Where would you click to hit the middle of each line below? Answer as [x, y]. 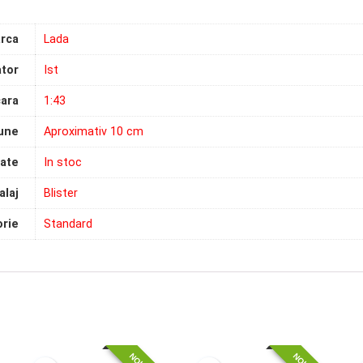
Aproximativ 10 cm [94, 132]
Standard [68, 224]
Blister [61, 194]
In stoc [63, 163]
